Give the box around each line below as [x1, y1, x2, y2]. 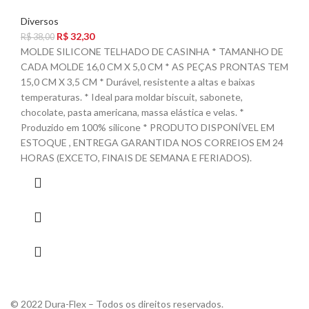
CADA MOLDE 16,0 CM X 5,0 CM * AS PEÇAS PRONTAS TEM [21, 61, 288, 73]
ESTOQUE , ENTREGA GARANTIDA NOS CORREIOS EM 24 [21, 137, 283, 149]
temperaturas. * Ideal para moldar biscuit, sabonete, [21, 91, 243, 103]
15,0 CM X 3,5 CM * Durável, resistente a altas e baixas [21, 76, 255, 88]
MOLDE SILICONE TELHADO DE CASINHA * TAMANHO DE [21, 46, 283, 58]
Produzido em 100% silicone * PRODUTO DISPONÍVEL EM [21, 121, 275, 134]
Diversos [21, 15, 59, 28]
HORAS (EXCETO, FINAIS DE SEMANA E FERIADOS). [21, 152, 252, 164]
